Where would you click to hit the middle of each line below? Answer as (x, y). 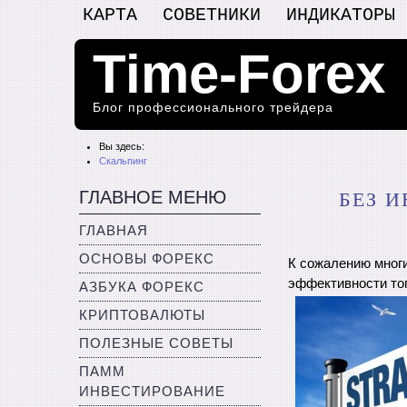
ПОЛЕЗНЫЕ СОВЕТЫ (156, 343)
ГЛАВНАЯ (114, 231)
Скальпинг (123, 161)
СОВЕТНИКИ (212, 15)
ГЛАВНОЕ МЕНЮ (153, 197)
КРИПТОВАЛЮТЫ (142, 315)
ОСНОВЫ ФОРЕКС (147, 259)
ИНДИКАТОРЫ (341, 15)
